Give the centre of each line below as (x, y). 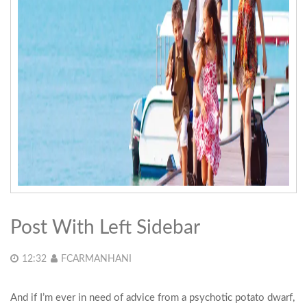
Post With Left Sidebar (105, 228)
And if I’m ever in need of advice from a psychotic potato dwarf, (152, 298)
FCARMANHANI (96, 259)
